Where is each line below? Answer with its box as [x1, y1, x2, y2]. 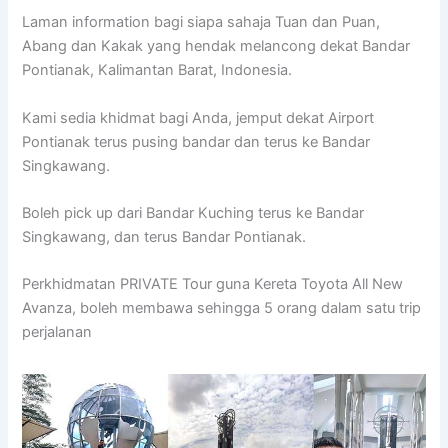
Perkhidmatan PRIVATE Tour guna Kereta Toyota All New [22, 275, 404, 294]
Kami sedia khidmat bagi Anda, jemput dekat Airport [22, 108, 375, 127]
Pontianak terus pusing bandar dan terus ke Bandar [22, 132, 371, 151]
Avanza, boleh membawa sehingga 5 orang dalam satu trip [22, 299, 422, 318]
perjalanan [22, 323, 93, 342]
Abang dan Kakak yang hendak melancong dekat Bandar [22, 37, 411, 56]
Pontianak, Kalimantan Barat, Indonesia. [22, 61, 293, 80]
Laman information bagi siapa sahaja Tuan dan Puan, [22, 13, 381, 32]
